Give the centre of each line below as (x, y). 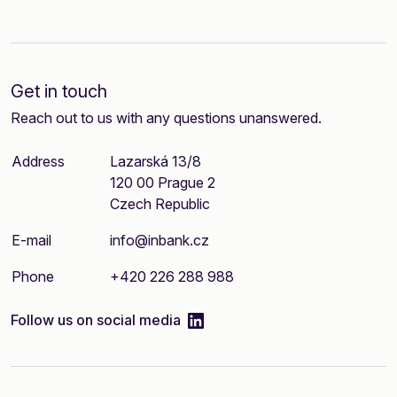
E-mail (31, 240)
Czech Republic (160, 203)
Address (38, 161)
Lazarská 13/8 (156, 161)
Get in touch (59, 91)
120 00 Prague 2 (163, 182)
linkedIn (229, 319)
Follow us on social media (97, 319)
